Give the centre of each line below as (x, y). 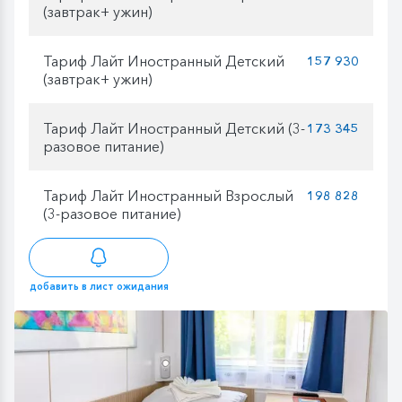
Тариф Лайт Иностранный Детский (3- (174, 128)
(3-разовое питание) (112, 213)
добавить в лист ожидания (99, 287)
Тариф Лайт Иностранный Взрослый (168, 195)
